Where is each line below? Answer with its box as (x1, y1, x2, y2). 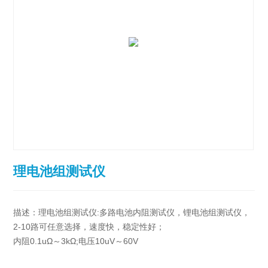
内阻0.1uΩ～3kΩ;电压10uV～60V (13, 236, 139, 246)
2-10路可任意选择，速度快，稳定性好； (13, 222, 165, 232)
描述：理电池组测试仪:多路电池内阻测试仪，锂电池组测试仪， (13, 208, 251, 218)
